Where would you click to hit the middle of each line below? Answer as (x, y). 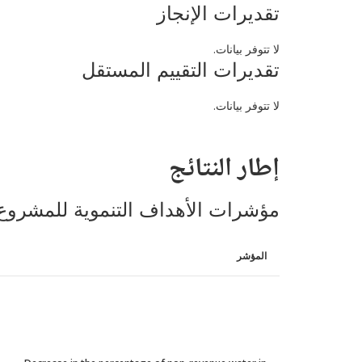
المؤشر (252, 255)
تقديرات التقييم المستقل (181, 69)
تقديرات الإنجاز (218, 13)
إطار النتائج (224, 169)
